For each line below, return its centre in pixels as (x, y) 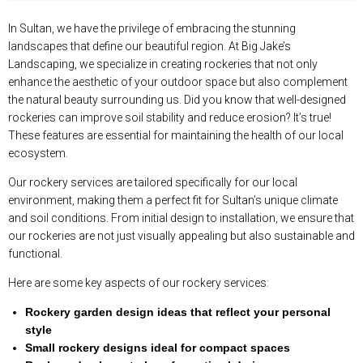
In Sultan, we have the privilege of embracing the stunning (152, 29)
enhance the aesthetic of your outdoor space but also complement (178, 82)
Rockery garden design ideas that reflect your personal (178, 312)
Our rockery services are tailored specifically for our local (153, 183)
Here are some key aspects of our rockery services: (139, 283)
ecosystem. (38, 154)
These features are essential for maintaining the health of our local (176, 136)
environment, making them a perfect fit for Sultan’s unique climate (173, 201)
